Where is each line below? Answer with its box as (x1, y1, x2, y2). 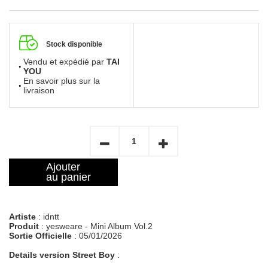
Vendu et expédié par (23, 57, 106, 66)
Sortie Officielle (9, 231, 72, 240)
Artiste (9, 212, 36, 221)
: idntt (36, 212, 59, 221)
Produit (9, 221, 39, 231)
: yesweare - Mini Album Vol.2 (39, 221, 153, 231)
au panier (46, 171, 91, 183)
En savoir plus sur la (23, 76, 100, 86)
